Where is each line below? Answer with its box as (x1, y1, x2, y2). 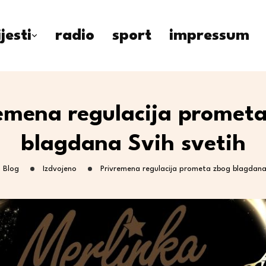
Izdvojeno (43, 165, 77, 173)
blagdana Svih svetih (20, 134, 246, 156)
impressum (169, 28, 249, 43)
